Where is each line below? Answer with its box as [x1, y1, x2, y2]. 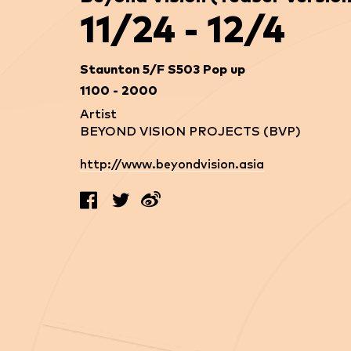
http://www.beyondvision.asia [80, 158, 264, 171]
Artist [80, 108, 117, 121]
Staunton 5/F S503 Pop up [80, 63, 245, 76]
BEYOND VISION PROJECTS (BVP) [80, 125, 301, 138]
